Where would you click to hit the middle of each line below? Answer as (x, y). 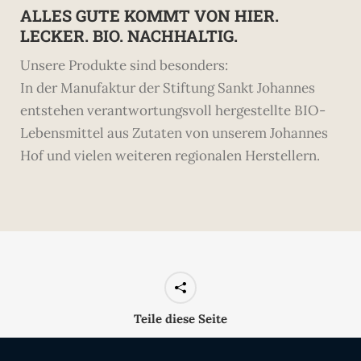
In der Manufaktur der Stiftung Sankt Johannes (168, 87)
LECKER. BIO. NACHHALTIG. (129, 35)
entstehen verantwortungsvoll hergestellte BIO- (173, 110)
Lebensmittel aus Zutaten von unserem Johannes (174, 133)
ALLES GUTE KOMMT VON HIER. (149, 15)
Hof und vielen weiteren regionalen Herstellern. (170, 155)
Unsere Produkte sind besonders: (124, 65)
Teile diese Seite (180, 318)
